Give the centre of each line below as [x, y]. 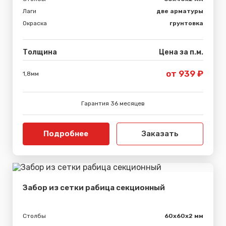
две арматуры [180, 11]
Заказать [160, 133]
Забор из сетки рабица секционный [94, 187]
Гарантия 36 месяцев [113, 103]
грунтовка [186, 23]
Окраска [35, 23]
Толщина [40, 52]
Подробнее [66, 133]
